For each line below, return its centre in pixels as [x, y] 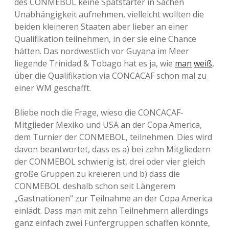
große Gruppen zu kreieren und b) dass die [97, 174]
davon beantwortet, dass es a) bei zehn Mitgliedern [112, 149]
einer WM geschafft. [53, 88]
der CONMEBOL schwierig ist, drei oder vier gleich [110, 162]
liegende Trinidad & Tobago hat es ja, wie [95, 63]
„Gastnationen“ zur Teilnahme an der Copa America [113, 198]
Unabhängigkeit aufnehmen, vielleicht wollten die [109, 14]
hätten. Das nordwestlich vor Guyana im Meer [102, 51]
